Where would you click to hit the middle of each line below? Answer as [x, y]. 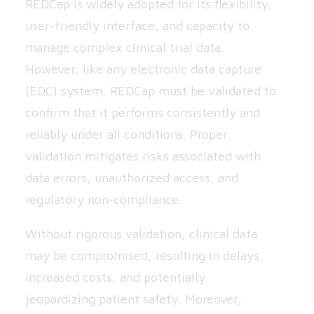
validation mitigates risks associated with [143, 156]
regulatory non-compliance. [104, 199]
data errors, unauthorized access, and [132, 178]
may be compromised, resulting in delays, [144, 255]
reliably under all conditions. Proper [127, 134]
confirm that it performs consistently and [143, 112]
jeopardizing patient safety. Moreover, [134, 299]
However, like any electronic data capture [143, 69]
